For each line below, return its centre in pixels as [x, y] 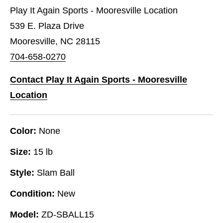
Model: [24, 214]
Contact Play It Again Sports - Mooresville [99, 79]
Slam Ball [56, 172]
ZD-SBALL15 [68, 214]
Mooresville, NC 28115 [55, 41]
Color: [23, 131]
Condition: [32, 193]
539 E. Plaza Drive [47, 26]
